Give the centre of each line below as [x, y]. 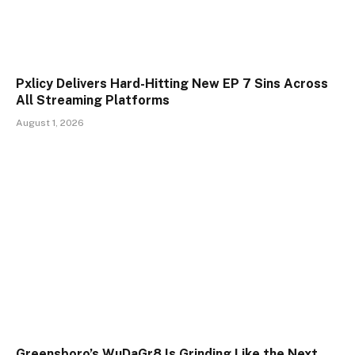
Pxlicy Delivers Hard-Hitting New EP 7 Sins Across [172, 84]
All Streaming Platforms [93, 101]
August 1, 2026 [50, 123]
